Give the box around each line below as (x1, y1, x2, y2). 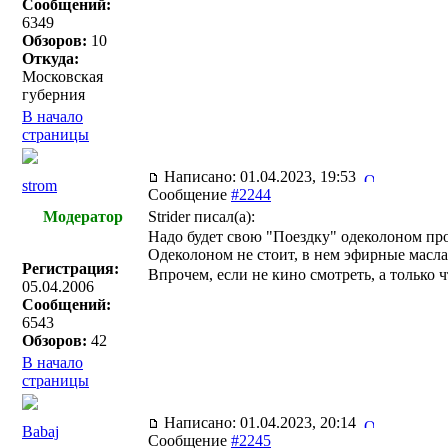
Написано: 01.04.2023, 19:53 (160, 168, 364, 185)
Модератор (43, 208, 123, 225)
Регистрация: (22, 260, 119, 277)
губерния (22, 86, 85, 103)
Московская (22, 68, 103, 85)
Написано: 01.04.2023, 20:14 (160, 414, 364, 431)
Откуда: (22, 50, 79, 67)
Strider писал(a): (148, 208, 255, 225)
